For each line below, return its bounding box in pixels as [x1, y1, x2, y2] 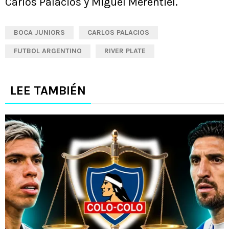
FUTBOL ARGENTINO [14, 47, 82, 56]
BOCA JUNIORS [14, 28, 65, 37]
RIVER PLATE [104, 47, 146, 56]
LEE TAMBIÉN [10, 83, 86, 98]
